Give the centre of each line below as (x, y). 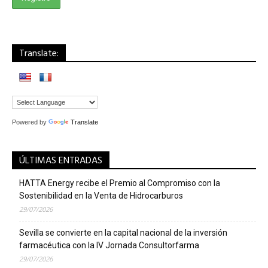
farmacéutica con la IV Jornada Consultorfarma (109, 245)
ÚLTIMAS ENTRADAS (61, 161)
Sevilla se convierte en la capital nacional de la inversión (123, 232)
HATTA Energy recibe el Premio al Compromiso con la (120, 183)
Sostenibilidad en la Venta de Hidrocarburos (101, 195)
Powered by (30, 122)
